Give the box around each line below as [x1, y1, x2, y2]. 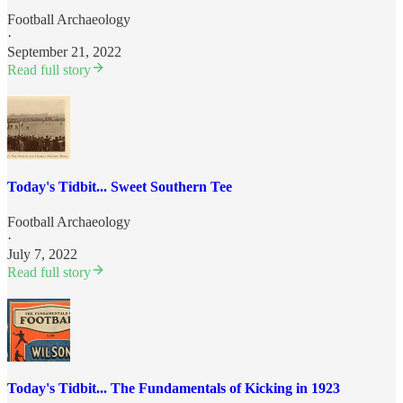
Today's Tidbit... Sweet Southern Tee [7, 178, 232, 194]
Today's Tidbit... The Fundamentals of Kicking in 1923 [7, 381, 340, 397]
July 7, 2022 [7, 246, 77, 262]
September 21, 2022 [7, 44, 121, 60]
